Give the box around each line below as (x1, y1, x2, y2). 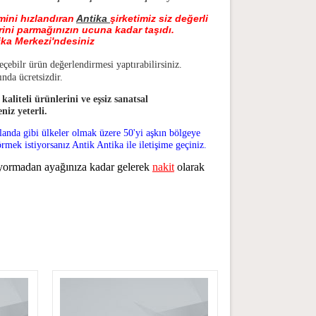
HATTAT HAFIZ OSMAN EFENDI (117, 119, 246, 133)
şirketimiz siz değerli (110, 13, 208, 24)
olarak (177, 161, 205, 173)
